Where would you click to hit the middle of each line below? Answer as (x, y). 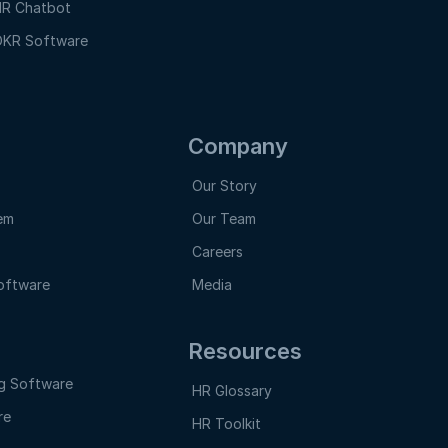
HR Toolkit (226, 423)
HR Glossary (232, 390)
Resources (245, 351)
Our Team (224, 218)
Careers (217, 251)
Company (238, 146)
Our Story (224, 185)
